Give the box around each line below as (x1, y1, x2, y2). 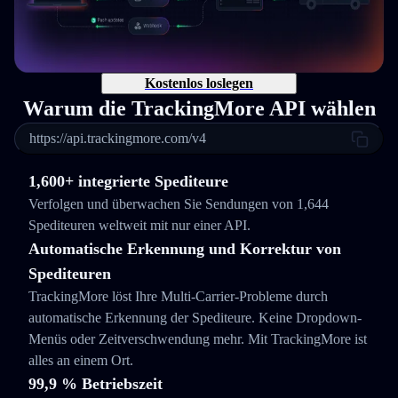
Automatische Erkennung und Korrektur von (28, 240, 341, 258)
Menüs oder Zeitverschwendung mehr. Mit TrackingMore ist (28, 331, 367, 346)
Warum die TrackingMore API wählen (22, 97, 376, 120)
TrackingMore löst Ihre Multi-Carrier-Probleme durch (28, 289, 328, 304)
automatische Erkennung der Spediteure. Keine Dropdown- (28, 310, 362, 325)
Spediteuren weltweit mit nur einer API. (28, 218, 251, 233)
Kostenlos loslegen (145, 76, 253, 91)
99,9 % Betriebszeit (28, 375, 163, 393)
